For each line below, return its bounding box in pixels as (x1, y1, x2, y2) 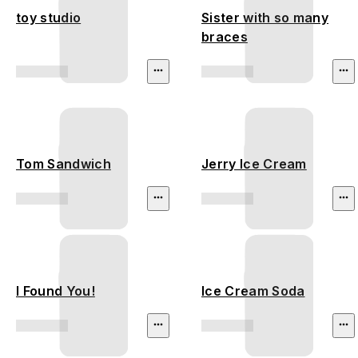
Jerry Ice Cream (201, 156, 307, 173)
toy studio (16, 10, 82, 26)
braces (201, 29, 248, 46)
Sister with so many (201, 10, 329, 26)
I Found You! (16, 283, 95, 300)
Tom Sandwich (16, 156, 111, 173)
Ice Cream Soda (201, 283, 305, 300)
